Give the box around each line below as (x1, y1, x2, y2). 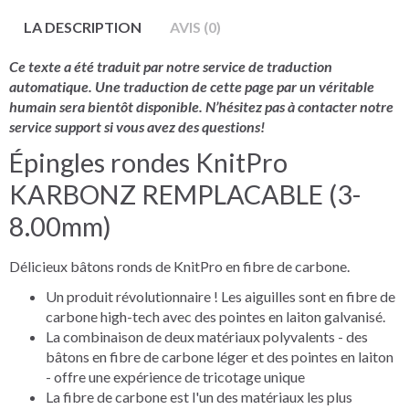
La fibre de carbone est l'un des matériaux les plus (46, 387, 352, 405)
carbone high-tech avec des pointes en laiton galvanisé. (46, 307, 385, 325)
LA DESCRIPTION (24, 17, 142, 36)
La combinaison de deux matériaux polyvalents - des (46, 327, 368, 345)
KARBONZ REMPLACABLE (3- (9, 178, 361, 210)
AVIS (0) (170, 17, 221, 36)
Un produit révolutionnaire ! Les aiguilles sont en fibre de (46, 287, 395, 305)
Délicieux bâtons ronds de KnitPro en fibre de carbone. (9, 257, 350, 275)
